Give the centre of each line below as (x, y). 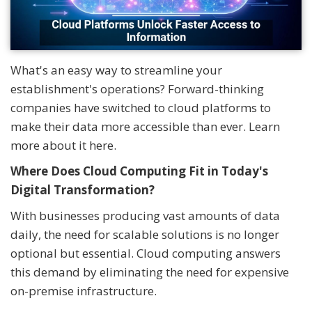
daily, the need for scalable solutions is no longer (145, 234)
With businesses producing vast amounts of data (145, 215)
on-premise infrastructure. (84, 290)
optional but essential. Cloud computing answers (146, 253)
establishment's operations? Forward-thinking (137, 88)
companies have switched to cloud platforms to (141, 107)
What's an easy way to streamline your (116, 70)
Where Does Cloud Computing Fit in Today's (139, 171)
